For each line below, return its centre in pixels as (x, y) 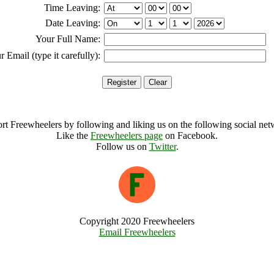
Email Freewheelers (137, 232)
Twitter (162, 146)
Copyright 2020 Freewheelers (137, 221)
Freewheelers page (127, 135)
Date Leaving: (73, 23)
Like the (73, 135)
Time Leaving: (72, 8)
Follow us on (122, 146)
